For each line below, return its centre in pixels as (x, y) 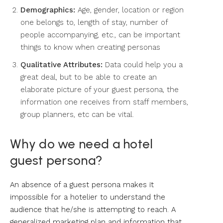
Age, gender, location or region (129, 10)
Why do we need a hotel (82, 144)
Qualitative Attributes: (61, 64)
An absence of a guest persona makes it (82, 184)
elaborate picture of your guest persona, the (100, 89)
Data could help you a (143, 64)
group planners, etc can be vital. (77, 114)
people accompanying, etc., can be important (100, 35)
